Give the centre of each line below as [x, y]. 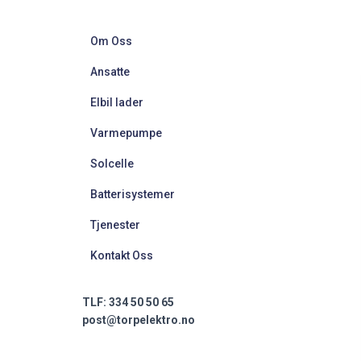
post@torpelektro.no [139, 320]
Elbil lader [117, 102]
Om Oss [111, 41]
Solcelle [112, 164]
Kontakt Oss [122, 255]
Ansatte [110, 72]
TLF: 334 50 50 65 [128, 302]
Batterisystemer [133, 194]
